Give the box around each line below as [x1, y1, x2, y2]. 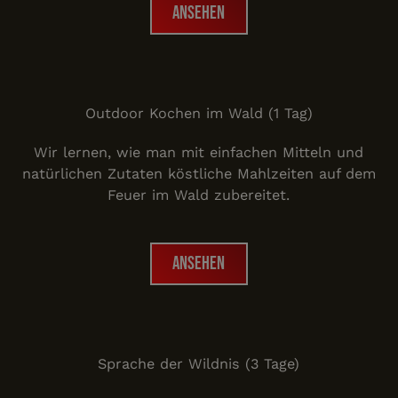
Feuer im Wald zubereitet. [107, 187, 291, 204]
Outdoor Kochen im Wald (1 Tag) [84, 104, 313, 122]
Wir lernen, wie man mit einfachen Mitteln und [34, 144, 364, 162]
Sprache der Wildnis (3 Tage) [98, 355, 300, 373]
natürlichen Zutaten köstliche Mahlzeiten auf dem [21, 165, 376, 183]
